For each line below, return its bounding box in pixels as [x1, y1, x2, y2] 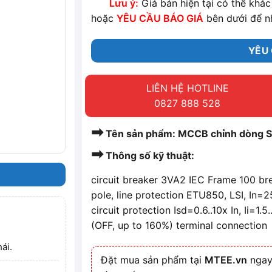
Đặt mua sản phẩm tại [101, 254, 205, 267]
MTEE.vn [205, 254, 248, 267]
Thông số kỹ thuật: [103, 149, 195, 162]
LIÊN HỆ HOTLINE [146, 82, 229, 95]
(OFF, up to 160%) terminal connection [91, 219, 268, 232]
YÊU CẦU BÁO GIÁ [117, 12, 204, 25]
